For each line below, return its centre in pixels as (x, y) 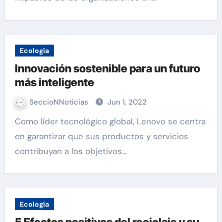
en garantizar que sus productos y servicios (101, 136)
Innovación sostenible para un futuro (107, 68)
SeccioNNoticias (59, 102)
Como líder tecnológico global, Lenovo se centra (18, 121)
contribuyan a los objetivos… (71, 151)
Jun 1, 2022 (127, 102)
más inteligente (54, 82)
